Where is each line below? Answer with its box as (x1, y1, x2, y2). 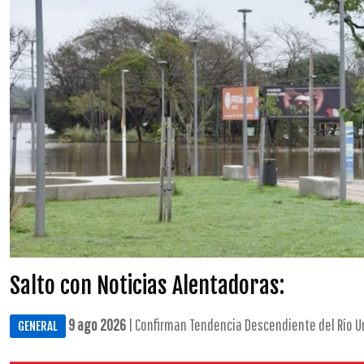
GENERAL (18, 318, 58, 334)
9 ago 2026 (68, 315, 126, 334)
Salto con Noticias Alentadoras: (10, 271, 284, 300)
